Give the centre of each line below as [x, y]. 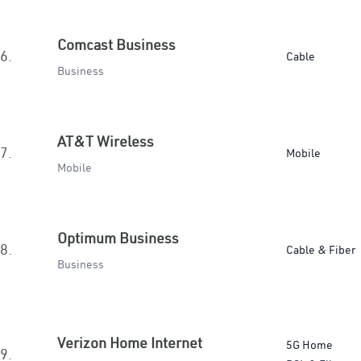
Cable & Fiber [321, 250]
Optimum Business [118, 238]
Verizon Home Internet [130, 343]
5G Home [309, 345]
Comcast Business [116, 45]
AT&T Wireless [106, 141]
